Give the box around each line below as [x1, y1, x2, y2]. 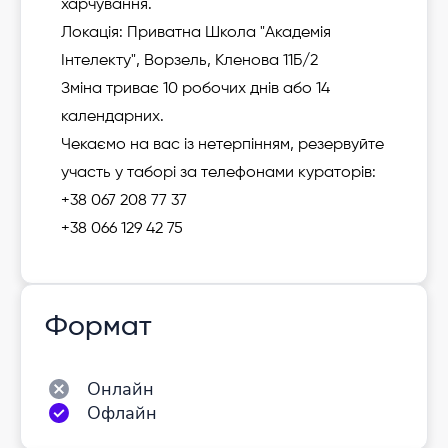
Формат [45, 313, 152, 341]
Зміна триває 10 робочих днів [61, 81, 279, 97]
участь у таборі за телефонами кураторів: [61, 165, 376, 181]
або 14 [279, 81, 330, 97]
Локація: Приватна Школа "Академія [61, 25, 331, 41]
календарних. [61, 109, 164, 125]
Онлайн [87, 377, 155, 401]
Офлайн [87, 401, 158, 425]
